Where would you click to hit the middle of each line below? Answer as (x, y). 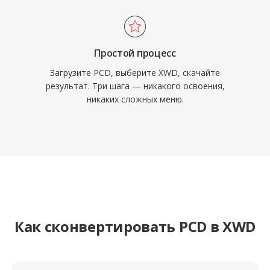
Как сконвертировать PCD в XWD (135, 226)
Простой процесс (135, 53)
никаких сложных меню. (135, 99)
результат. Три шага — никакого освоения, (135, 86)
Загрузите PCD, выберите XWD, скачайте (135, 73)
